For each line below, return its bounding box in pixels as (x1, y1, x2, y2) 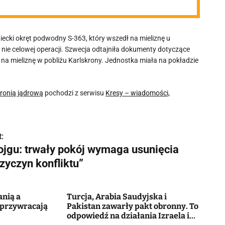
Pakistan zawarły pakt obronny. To (66, 201, 198, 211)
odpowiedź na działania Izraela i (66, 211, 189, 220)
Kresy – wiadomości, (105, 89, 170, 97)
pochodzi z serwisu (43, 89, 106, 97)
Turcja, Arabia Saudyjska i (66, 192, 167, 201)
